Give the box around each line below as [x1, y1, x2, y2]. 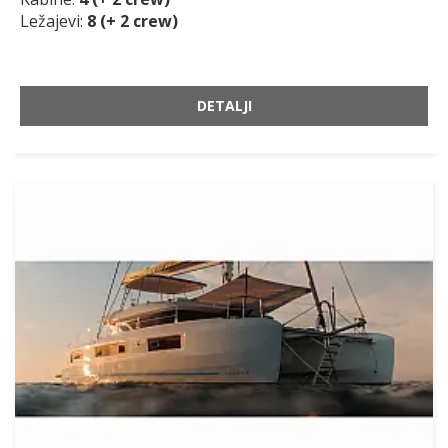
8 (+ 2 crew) [87, 9, 178, 32]
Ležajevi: [20, 9, 87, 32]
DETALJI [196, 95, 252, 115]
